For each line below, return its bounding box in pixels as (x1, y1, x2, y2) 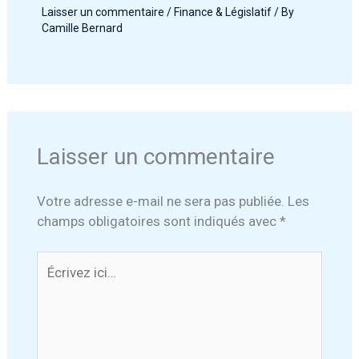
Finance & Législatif (173, 6, 272, 19)
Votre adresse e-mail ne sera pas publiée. (36, 192, 284, 209)
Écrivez (35, 252, 79, 269)
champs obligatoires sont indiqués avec (36, 212, 280, 229)
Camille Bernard (41, 22, 123, 35)
